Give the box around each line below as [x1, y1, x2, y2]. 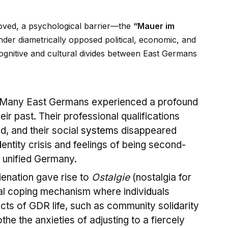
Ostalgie [92, 172, 130, 184]
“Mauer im [133, 21, 175, 32]
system [81, 125, 113, 137]
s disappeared [113, 125, 177, 137]
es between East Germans [96, 48, 197, 59]
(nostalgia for [130, 172, 191, 184]
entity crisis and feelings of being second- [2, 139, 186, 151]
